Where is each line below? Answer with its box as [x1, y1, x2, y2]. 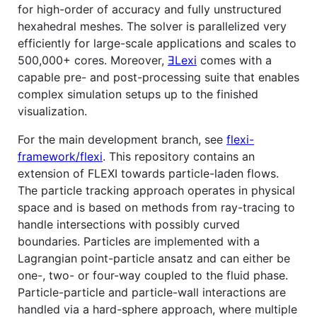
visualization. [18, 103, 87, 118]
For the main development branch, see [18, 132, 226, 146]
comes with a [197, 52, 272, 67]
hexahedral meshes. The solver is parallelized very [18, 18, 287, 33]
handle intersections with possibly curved [18, 217, 240, 231]
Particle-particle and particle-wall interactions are [18, 284, 286, 299]
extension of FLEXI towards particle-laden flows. [18, 166, 279, 180]
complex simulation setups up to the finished [18, 86, 258, 101]
